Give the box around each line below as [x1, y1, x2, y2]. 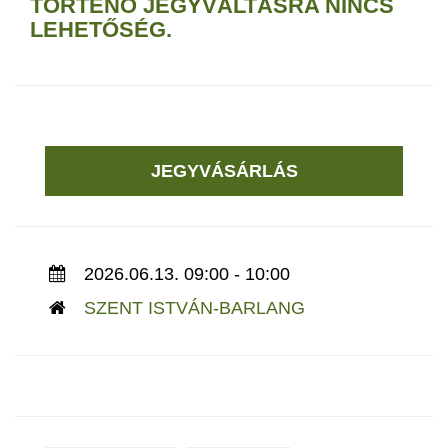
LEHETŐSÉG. [30, 16, 172, 42]
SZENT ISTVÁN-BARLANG [84, 298, 305, 319]
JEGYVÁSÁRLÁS [150, 161, 298, 182]
